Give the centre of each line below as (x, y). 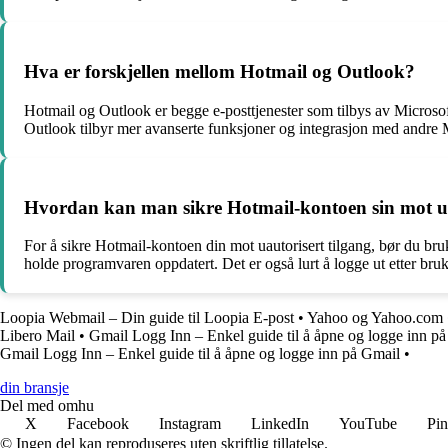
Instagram (190, 424)
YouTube (368, 424)
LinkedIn (280, 424)
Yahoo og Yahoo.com (375, 318)
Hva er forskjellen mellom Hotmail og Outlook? (219, 72)
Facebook (98, 424)
